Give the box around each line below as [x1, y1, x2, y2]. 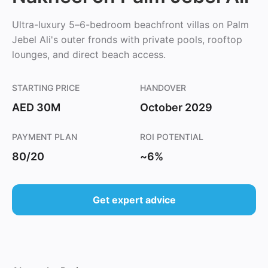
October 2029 [140, 101, 212, 114]
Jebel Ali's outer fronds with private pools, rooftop [12, 33, 242, 45]
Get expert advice [92, 194, 176, 206]
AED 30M [12, 101, 60, 114]
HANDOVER [140, 83, 186, 93]
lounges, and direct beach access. [12, 48, 166, 60]
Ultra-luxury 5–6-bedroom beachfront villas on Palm [12, 19, 249, 31]
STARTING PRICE [12, 83, 80, 93]
